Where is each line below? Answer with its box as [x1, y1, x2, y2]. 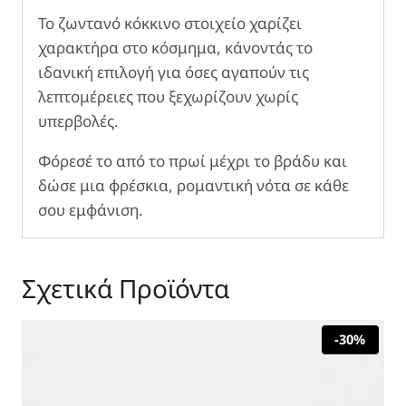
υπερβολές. [38, 111, 119, 132]
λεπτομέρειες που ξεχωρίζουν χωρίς [38, 86, 298, 108]
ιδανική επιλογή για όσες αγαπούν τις [38, 62, 309, 83]
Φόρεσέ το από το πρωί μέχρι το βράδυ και [38, 150, 347, 172]
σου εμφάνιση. [38, 199, 143, 221]
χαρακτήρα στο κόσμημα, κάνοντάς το [38, 37, 313, 59]
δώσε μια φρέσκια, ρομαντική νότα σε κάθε [38, 175, 349, 197]
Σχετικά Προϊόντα [22, 271, 229, 306]
